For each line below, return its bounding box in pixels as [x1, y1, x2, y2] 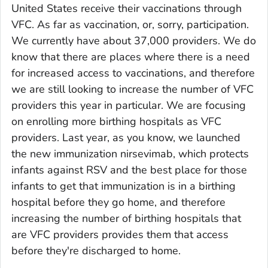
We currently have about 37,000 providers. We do [11, 33, 256, 48]
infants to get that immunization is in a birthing [11, 178, 236, 193]
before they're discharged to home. [11, 243, 181, 258]
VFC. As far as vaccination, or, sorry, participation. [11, 17, 249, 32]
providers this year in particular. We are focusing [11, 98, 246, 112]
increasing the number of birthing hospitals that [11, 211, 241, 226]
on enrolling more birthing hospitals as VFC [11, 114, 221, 129]
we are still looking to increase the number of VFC [11, 81, 254, 96]
